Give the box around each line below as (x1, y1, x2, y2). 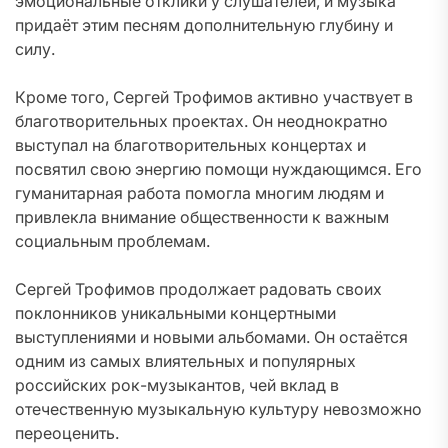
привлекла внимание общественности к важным (15, 207, 389, 227)
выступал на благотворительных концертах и (15, 135, 366, 155)
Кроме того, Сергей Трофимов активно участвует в (15, 87, 413, 107)
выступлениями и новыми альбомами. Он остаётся (15, 327, 408, 347)
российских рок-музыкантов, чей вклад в (15, 375, 339, 395)
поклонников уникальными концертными (15, 303, 336, 323)
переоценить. (15, 423, 119, 443)
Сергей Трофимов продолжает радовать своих (15, 279, 382, 299)
